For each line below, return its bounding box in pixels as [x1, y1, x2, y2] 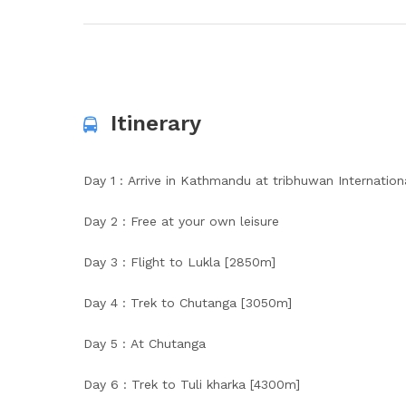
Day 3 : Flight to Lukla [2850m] [83, 255, 275, 269]
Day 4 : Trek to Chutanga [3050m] [83, 295, 292, 310]
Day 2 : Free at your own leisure [83, 214, 279, 228]
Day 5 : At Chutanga [83, 336, 206, 351]
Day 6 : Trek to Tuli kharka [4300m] [83, 377, 300, 391]
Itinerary [111, 111, 201, 136]
